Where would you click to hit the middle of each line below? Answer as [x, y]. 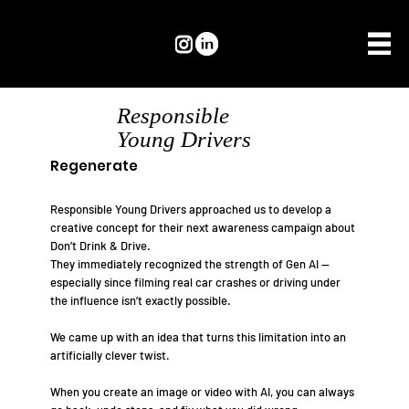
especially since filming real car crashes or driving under [195, 282]
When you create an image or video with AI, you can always [202, 391]
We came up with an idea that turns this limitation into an [198, 336]
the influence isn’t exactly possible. [141, 300]
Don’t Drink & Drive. [100, 245]
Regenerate [94, 165]
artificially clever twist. [110, 355]
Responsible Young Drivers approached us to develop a [191, 209]
